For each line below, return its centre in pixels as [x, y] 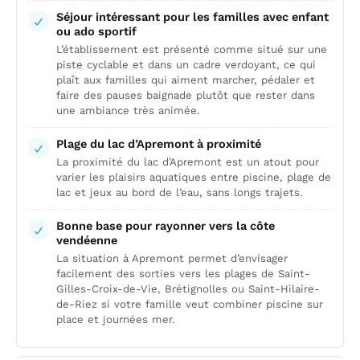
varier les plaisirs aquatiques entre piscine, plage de [194, 177]
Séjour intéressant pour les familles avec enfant [192, 17]
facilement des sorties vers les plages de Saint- [183, 274]
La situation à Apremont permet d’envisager [172, 258]
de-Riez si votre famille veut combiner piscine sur [190, 304]
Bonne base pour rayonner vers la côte [166, 226]
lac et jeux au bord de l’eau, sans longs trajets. [180, 192]
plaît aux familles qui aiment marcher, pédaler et [186, 80]
